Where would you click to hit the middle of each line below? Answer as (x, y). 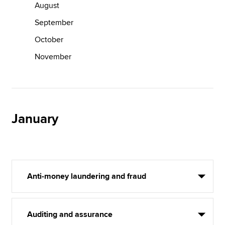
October (49, 40)
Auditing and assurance (70, 214)
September (54, 23)
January (35, 119)
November (53, 57)
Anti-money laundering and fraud (87, 176)
